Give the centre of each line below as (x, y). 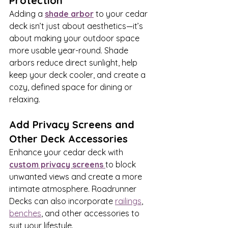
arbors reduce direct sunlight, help (74, 62)
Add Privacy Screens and (73, 124)
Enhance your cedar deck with (67, 152)
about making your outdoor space (75, 38)
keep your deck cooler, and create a (78, 75)
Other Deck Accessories (68, 138)
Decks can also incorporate (62, 201)
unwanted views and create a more (77, 176)
